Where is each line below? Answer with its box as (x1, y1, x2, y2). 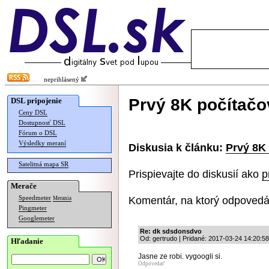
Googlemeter (19, 215, 55, 222)
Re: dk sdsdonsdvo (140, 228, 202, 235)
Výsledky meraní (19, 140, 66, 147)
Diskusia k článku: (128, 141, 223, 154)
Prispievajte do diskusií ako (128, 168, 262, 180)
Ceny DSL (19, 109, 47, 116)
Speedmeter (19, 195, 51, 201)
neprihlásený (38, 76, 81, 83)
